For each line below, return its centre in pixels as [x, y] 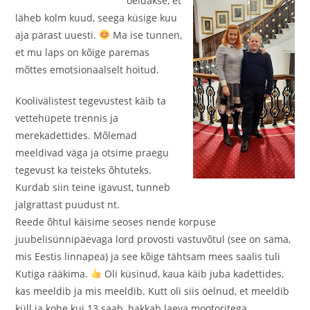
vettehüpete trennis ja [67, 118]
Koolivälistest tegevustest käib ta [91, 101]
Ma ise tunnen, [146, 35]
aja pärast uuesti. [57, 35]
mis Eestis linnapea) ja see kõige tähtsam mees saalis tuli [148, 256]
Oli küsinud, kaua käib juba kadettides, [193, 274]
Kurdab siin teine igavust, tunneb [93, 187]
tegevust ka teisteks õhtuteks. [84, 170]
